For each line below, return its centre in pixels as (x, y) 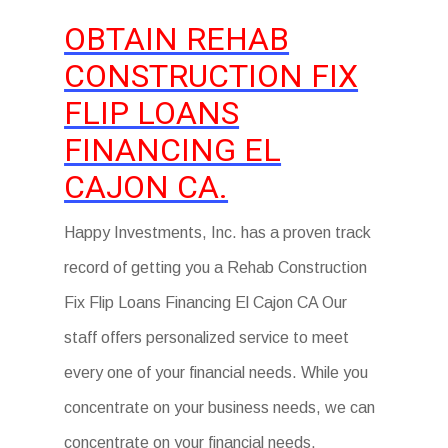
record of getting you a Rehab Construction (216, 267)
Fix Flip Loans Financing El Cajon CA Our (206, 302)
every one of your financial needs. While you (216, 372)
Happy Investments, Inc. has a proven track (218, 232)
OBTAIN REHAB (177, 39)
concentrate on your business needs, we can (220, 407)
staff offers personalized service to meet (207, 337)
